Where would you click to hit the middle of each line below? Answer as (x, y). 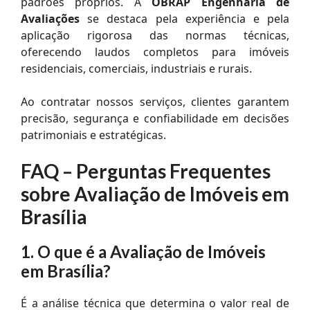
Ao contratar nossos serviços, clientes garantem (155, 101)
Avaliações (50, 18)
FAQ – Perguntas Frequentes (146, 171)
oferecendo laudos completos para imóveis (155, 52)
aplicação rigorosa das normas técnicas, (155, 35)
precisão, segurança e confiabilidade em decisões (155, 118)
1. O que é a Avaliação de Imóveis (143, 251)
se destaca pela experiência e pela (184, 18)
